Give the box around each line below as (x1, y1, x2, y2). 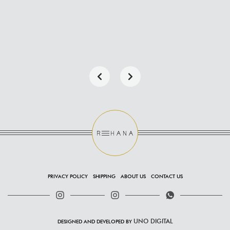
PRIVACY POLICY (47, 173, 88, 180)
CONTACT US (150, 173, 183, 180)
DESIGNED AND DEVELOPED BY (57, 218, 133, 225)
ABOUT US (120, 173, 146, 180)
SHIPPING (92, 173, 116, 180)
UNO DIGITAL (133, 217, 173, 225)
